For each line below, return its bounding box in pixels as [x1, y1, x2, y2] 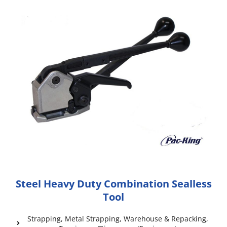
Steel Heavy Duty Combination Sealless [15, 177, 212, 191]
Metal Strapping [65, 214, 120, 224]
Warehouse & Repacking [124, 214, 206, 224]
